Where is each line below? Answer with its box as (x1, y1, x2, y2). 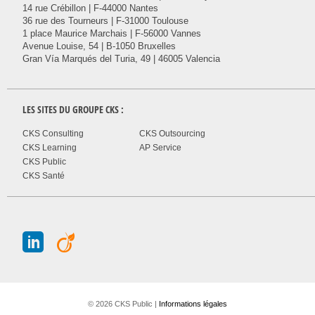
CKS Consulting (22, 129, 84, 139)
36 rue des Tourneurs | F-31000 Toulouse (22, 15, 189, 27)
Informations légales (159, 300, 227, 309)
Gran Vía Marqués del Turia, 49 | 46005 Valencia (22, 53, 221, 65)
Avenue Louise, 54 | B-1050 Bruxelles (22, 41, 176, 52)
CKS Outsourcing (139, 129, 205, 139)
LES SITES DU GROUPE (22, 103, 106, 117)
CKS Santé (22, 172, 65, 181)
